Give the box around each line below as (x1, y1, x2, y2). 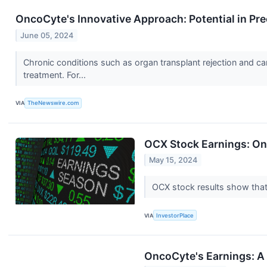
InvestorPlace (156, 212, 194, 219)
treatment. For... (23, 70, 88, 80)
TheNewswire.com (27, 100, 79, 107)
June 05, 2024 (20, 30, 74, 40)
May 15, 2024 (149, 156, 198, 165)
